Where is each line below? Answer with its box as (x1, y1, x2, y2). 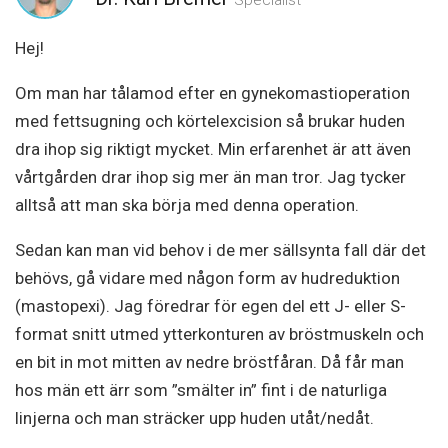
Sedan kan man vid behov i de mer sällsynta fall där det (15, 240, 426, 260)
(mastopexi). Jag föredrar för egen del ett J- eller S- (15, 296, 406, 316)
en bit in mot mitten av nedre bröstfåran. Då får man (15, 352, 404, 372)
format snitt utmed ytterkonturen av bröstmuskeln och (15, 324, 424, 344)
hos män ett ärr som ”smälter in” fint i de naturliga (15, 380, 387, 400)
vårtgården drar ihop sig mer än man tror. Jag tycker (15, 167, 406, 187)
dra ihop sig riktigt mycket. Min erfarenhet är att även (15, 139, 411, 159)
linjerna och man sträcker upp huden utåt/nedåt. (15, 408, 374, 428)
